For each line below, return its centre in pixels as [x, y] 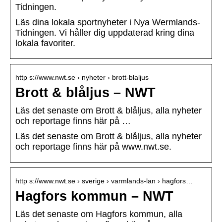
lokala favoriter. [45, 43]
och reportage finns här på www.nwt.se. [93, 147]
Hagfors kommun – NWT [94, 196]
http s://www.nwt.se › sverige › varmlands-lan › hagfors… [104, 181]
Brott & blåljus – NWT [85, 93]
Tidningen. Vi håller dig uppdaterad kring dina [105, 33]
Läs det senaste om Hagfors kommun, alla [99, 214]
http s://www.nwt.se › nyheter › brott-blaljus [82, 78]
